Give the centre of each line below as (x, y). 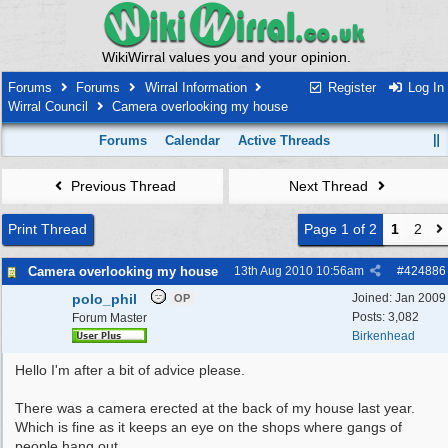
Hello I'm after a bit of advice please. (130, 370)
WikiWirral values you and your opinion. (226, 57)
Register (349, 87)
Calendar (193, 140)
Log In (424, 87)
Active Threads (284, 140)
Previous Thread (121, 186)
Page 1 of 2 (340, 229)
